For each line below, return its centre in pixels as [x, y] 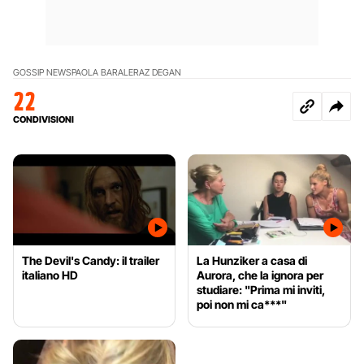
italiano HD [50, 275]
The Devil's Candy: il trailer [91, 261]
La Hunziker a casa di [252, 261]
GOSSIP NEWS [42, 72]
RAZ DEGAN [157, 72]
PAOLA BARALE [102, 72]
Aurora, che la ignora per [260, 275]
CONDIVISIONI [43, 119]
